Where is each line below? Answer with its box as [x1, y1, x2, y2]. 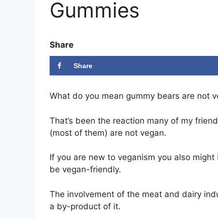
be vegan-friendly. [50, 164, 121, 175]
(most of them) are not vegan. [50, 127, 166, 138]
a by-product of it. [50, 201, 121, 211]
